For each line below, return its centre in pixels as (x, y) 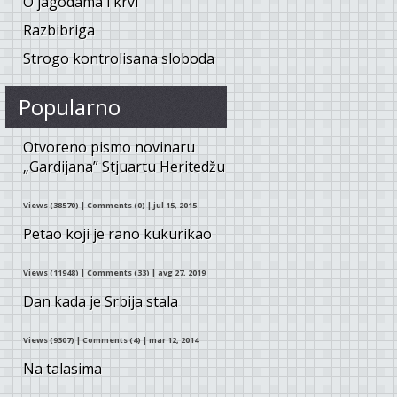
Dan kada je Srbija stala (101, 302)
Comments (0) (116, 206)
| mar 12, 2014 (171, 340)
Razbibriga (59, 31)
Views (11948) (52, 273)
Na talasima (62, 369)
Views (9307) (50, 340)
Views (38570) (52, 206)
